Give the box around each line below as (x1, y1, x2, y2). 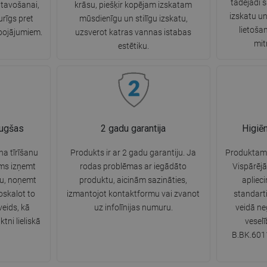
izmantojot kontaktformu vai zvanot (67, 189, 200, 199)
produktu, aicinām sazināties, (79, 175, 188, 185)
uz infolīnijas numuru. (94, 203, 173, 213)
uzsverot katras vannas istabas (75, 27, 192, 38)
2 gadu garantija (101, 123, 166, 135)
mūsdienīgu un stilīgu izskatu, (79, 14, 188, 24)
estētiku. (117, 41, 149, 51)
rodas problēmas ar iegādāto (80, 162, 187, 172)
